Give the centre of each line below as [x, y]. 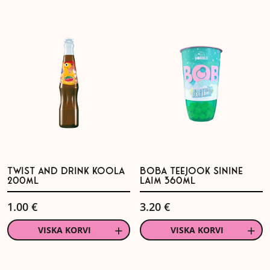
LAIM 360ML [168, 182]
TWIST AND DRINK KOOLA [66, 172]
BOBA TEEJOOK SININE [192, 172]
